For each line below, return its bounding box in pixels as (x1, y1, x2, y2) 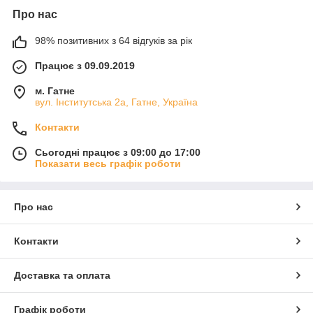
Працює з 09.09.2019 (35, 59, 135, 71)
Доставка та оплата (14, 269, 110, 281)
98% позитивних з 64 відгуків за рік (35, 34, 192, 46)
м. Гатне (35, 85, 75, 96)
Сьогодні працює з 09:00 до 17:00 (35, 146, 201, 158)
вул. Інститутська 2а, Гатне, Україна (35, 96, 198, 108)
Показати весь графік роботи (35, 157, 181, 169)
